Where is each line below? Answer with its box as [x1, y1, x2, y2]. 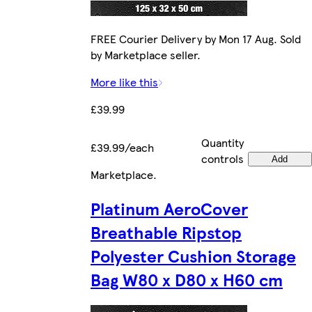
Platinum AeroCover [91, 196, 248, 221]
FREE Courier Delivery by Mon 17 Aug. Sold [91, 31, 301, 47]
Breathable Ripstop [91, 220, 242, 244]
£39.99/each [91, 139, 154, 156]
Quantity [201, 134, 244, 151]
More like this [91, 74, 158, 91]
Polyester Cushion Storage [91, 244, 296, 268]
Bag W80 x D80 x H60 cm [91, 267, 283, 292]
